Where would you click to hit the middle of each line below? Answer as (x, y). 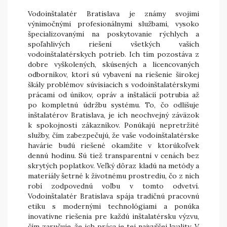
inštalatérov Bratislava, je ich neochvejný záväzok (113, 115)
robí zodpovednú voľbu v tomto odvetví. (113, 186)
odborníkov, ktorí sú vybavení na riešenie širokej (113, 74)
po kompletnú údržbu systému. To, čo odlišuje (113, 105)
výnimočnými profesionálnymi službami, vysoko (113, 24)
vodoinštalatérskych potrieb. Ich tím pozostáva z (113, 54)
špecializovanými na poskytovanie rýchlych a (113, 34)
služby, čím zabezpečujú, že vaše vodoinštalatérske (113, 135)
